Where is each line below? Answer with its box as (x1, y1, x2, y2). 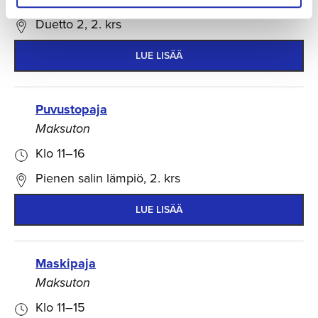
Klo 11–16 (35, 143, 85, 163)
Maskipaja (35, 253, 96, 273)
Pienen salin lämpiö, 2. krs (35, 168, 180, 187)
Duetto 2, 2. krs (35, 14, 121, 33)
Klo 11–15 (35, 297, 85, 317)
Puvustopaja (35, 99, 107, 119)
